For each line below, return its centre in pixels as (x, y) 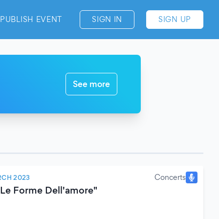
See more (91, 84)
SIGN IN (107, 19)
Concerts (170, 177)
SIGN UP (175, 19)
